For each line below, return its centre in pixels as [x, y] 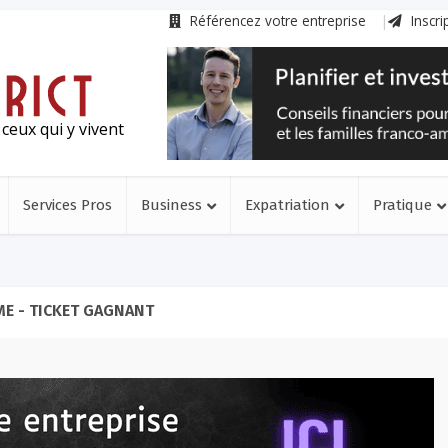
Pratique [402, 205]
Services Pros [67, 205]
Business [171, 205]
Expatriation [287, 205]
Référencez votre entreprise [276, 20]
